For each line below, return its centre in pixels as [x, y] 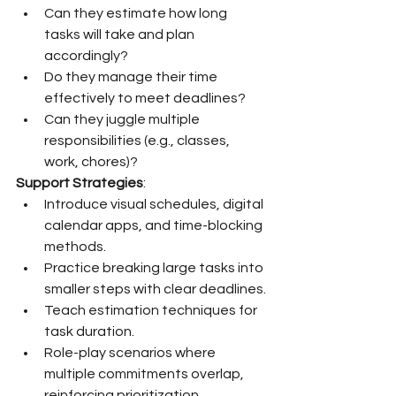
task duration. [89, 331]
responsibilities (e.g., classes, [138, 141]
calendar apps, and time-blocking [155, 225]
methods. [75, 247]
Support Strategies [80, 183]
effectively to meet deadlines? [145, 98]
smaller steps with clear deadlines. [155, 289]
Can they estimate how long [137, 13]
